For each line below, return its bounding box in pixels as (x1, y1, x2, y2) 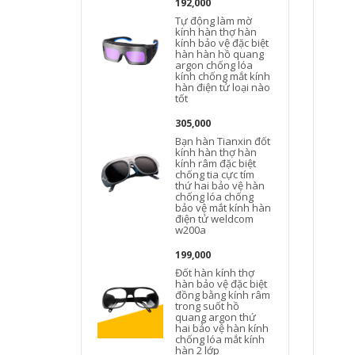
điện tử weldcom (175, 212, 254, 226)
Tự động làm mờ (175, 13, 253, 28)
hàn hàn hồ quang (175, 47, 265, 61)
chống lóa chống (175, 189, 254, 204)
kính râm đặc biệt (175, 156, 257, 170)
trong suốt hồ (175, 299, 240, 313)
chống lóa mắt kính (175, 332, 265, 346)
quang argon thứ (175, 310, 257, 324)
